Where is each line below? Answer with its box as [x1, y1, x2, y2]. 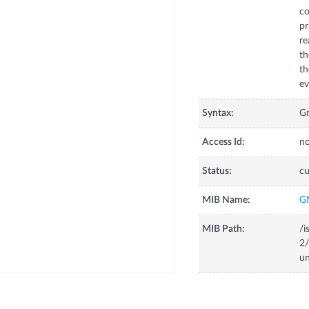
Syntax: [201, 108, 234, 119]
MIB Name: [201, 195, 250, 206]
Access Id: [201, 137, 245, 148]
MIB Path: [201, 224, 245, 235]
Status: [201, 166, 232, 177]
